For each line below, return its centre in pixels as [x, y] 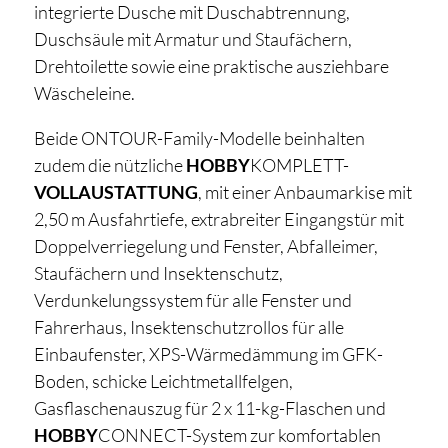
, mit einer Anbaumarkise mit [304, 192]
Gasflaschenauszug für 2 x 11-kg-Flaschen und [209, 408]
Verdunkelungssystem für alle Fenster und [192, 300]
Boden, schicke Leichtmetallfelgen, [163, 381]
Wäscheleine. [85, 93]
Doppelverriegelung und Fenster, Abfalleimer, [205, 246]
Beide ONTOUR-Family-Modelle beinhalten [199, 138]
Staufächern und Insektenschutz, [158, 273]
